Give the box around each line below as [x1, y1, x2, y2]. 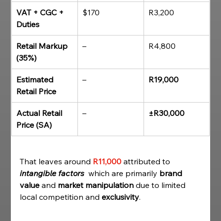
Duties [16, 19, 40, 29]
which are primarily [84, 168, 160, 178]
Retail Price [16, 86, 57, 96]
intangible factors [20, 168, 85, 178]
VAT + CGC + [16, 7, 66, 17]
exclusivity [102, 192, 140, 202]
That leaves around [20, 156, 93, 166]
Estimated [16, 74, 56, 84]
